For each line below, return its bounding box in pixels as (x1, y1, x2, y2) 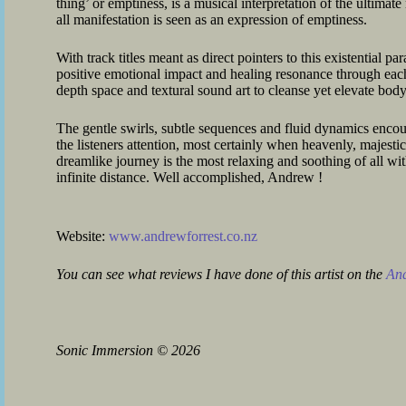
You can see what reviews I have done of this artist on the (56, 266, 386, 282)
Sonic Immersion (56, 343, 157, 358)
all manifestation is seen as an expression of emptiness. (56, 12, 367, 27)
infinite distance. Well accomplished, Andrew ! (56, 169, 323, 185)
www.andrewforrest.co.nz (109, 228, 257, 244)
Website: (56, 228, 109, 244)
